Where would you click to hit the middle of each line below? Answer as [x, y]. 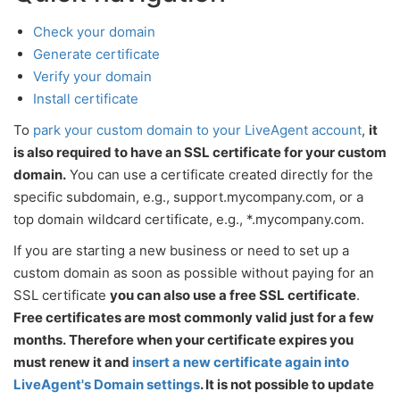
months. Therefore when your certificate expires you [183, 340]
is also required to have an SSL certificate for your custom [200, 152]
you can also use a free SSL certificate [233, 295]
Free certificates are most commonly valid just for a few [194, 317]
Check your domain [94, 32]
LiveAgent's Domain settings [107, 384]
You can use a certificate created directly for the [220, 175]
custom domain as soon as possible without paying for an [194, 273]
